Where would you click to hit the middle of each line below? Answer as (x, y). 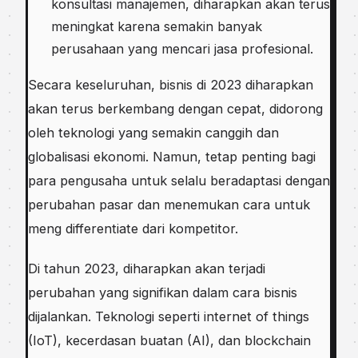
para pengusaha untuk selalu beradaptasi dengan (179, 181)
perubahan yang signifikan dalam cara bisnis (163, 292)
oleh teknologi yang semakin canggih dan (153, 133)
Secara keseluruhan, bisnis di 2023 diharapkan (171, 85)
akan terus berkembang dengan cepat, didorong (175, 109)
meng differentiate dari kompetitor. (133, 229)
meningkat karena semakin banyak (156, 26)
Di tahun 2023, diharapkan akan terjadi (147, 268)
